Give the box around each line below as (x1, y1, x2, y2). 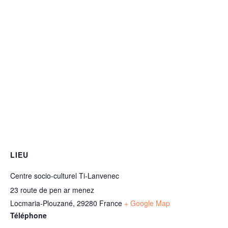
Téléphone (10, 210, 47, 221)
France (99, 198, 122, 209)
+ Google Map (124, 198, 170, 209)
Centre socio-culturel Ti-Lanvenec (10, 170, 119, 181)
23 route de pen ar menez (10, 185, 94, 195)
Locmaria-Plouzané (10, 198, 73, 209)
